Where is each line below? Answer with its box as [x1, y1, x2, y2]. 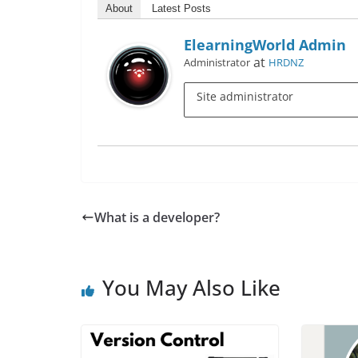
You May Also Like [102, 273, 280, 302]
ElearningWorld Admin [184, 35, 346, 54]
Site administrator [197, 89, 293, 104]
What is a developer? [94, 209, 220, 226]
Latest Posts [152, 2, 211, 14]
